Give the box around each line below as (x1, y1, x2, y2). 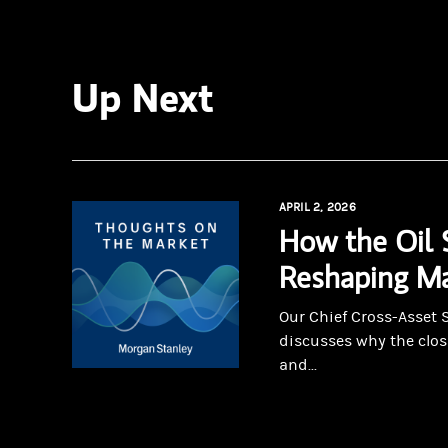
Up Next (72, 69, 214, 125)
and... (278, 356, 317, 375)
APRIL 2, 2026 (278, 200, 356, 215)
